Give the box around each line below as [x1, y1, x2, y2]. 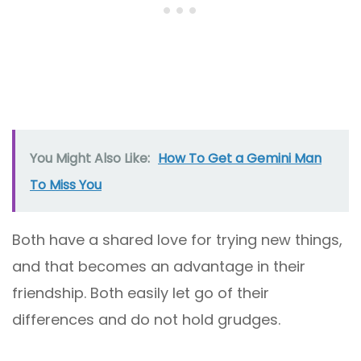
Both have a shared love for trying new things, [12, 229, 342, 250]
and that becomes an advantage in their [12, 255, 305, 276]
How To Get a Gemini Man [158, 148, 322, 168]
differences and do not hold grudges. [12, 309, 280, 330]
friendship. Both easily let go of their [12, 282, 269, 303]
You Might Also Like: [30, 148, 150, 168]
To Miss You [30, 175, 102, 194]
